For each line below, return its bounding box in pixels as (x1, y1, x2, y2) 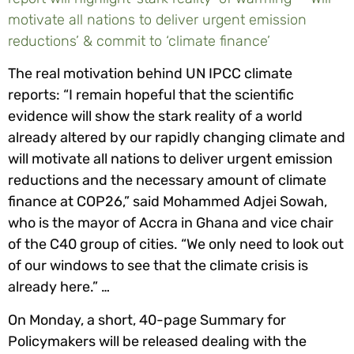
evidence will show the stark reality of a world (8, 107, 303, 126)
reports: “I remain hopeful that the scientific (8, 86, 294, 104)
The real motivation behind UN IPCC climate (8, 65, 292, 83)
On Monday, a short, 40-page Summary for (8, 311, 286, 329)
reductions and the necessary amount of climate (8, 171, 326, 190)
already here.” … (8, 278, 110, 296)
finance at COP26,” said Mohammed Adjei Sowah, (8, 193, 327, 211)
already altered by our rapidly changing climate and (8, 129, 345, 147)
